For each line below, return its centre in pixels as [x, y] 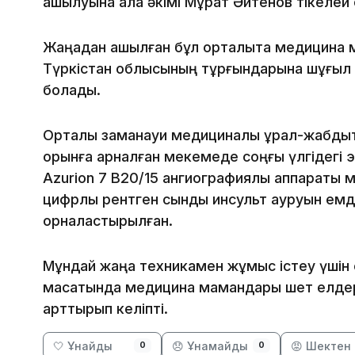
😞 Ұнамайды [210, 346]
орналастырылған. [108, 221]
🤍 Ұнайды [83, 346]
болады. [72, 90]
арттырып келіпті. [105, 309]
